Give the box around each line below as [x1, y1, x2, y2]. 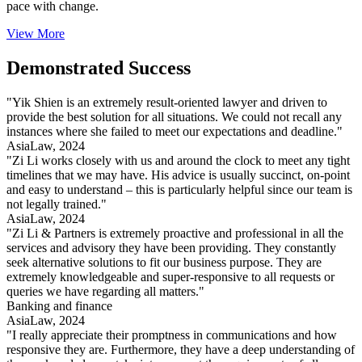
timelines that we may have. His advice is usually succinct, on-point [6, 168, 350, 183]
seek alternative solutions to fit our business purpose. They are [6, 255, 322, 270]
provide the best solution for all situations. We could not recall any [6, 110, 342, 124]
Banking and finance [6, 299, 112, 314]
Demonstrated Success [6, 57, 191, 79]
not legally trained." [6, 197, 107, 212]
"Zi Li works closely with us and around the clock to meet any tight [6, 154, 350, 168]
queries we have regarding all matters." [6, 284, 204, 299]
